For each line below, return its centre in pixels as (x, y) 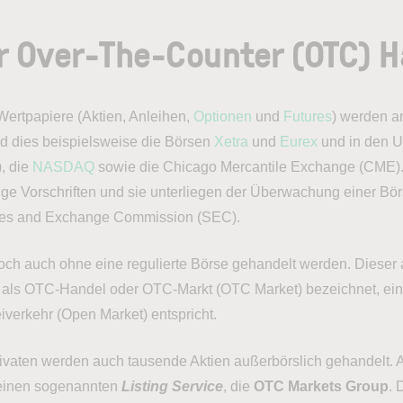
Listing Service (172, 386)
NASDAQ (63, 167)
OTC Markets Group (321, 386)
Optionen (222, 116)
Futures (307, 116)
